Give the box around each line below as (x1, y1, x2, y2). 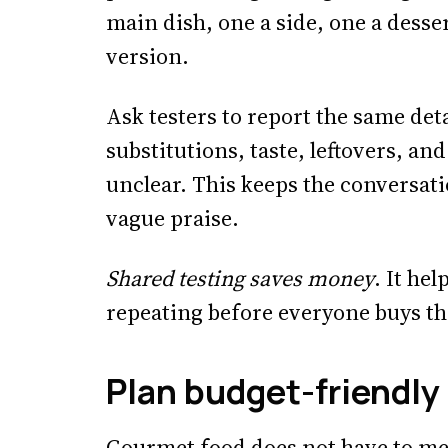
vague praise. (106, 203, 239, 233)
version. (106, 41, 189, 71)
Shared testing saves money (106, 263, 374, 293)
